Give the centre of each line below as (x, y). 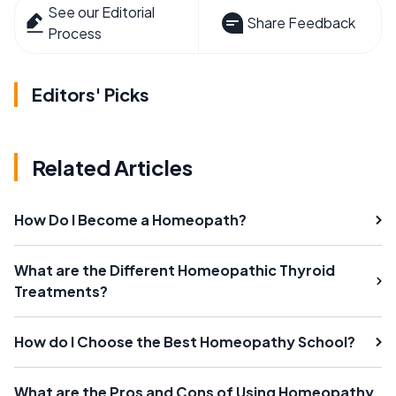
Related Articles (112, 167)
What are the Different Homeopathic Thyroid (175, 270)
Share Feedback (301, 22)
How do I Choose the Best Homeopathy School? (185, 341)
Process (75, 33)
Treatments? (61, 291)
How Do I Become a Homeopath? (130, 219)
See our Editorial (102, 11)
